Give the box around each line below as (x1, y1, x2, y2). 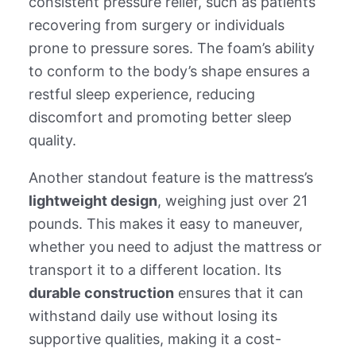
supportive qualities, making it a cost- (28, 330, 281, 347)
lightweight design (28, 192, 157, 209)
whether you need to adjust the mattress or (28, 238, 322, 255)
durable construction (28, 284, 174, 301)
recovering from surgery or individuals (28, 16, 284, 33)
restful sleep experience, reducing (28, 85, 255, 103)
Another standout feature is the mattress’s (28, 168, 313, 186)
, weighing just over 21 (157, 192, 308, 209)
